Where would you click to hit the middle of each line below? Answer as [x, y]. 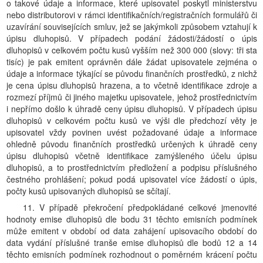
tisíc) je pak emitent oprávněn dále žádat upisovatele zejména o [132, 62]
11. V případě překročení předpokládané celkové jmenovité [140, 207]
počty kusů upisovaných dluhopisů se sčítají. [89, 191]
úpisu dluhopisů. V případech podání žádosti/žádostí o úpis [132, 38]
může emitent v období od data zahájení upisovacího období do [132, 231]
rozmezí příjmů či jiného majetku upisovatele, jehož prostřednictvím [132, 97]
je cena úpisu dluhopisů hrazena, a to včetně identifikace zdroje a [132, 85]
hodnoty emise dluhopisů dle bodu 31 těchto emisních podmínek [132, 219]
